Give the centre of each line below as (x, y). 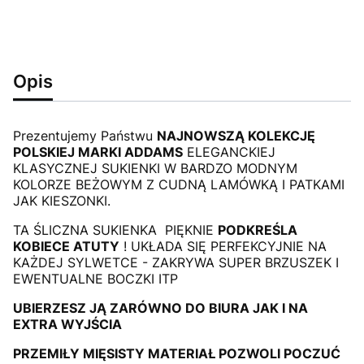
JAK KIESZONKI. (62, 201)
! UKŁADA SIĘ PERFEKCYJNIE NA (223, 246)
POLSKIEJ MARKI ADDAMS (98, 152)
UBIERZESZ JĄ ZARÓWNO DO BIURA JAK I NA (160, 308)
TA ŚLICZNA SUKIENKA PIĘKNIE (115, 230)
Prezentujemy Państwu (85, 136)
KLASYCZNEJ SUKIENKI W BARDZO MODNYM (155, 168)
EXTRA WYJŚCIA (67, 324)
